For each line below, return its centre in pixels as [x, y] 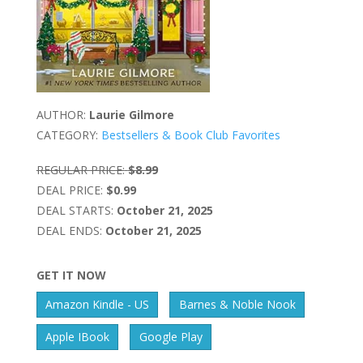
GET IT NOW [71, 275]
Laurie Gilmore [131, 115]
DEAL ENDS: [69, 231]
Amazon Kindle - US [98, 305]
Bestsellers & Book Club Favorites [190, 135]
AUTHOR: [61, 115]
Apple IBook [78, 337]
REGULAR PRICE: [80, 170]
